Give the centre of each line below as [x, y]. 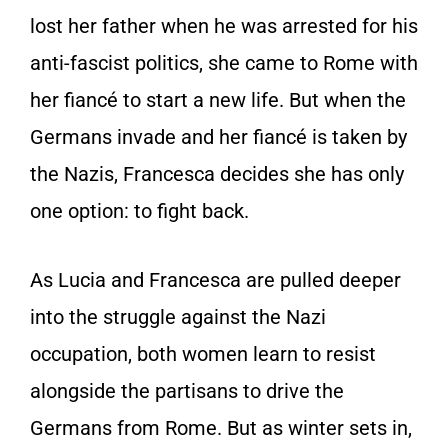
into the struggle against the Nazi [178, 316]
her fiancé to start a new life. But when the [218, 99]
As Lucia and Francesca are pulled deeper [215, 279]
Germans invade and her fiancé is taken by [218, 136]
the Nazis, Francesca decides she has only [217, 173]
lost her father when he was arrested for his [224, 25]
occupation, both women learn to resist [203, 353]
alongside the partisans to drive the [187, 390]
